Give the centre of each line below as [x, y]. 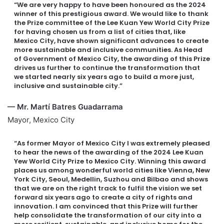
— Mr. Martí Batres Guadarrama [65, 107]
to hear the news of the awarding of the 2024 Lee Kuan [109, 152]
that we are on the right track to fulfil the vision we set [108, 188]
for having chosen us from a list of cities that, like [100, 32]
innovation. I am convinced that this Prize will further [106, 206]
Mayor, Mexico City [41, 120]
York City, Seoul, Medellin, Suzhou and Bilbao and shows [111, 179]
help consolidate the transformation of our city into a [108, 215]
